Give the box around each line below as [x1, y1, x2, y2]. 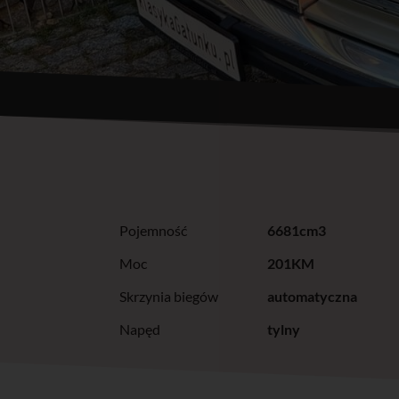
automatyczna [267, 287, 358, 305]
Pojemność [119, 221, 188, 239]
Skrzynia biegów [119, 287, 219, 305]
